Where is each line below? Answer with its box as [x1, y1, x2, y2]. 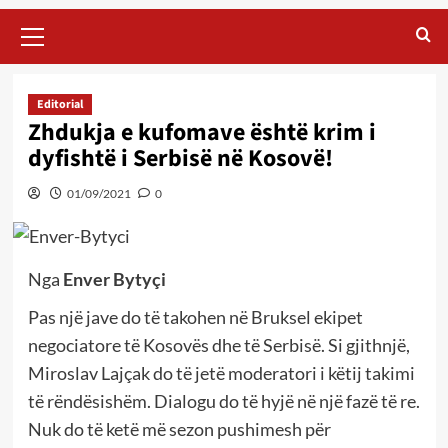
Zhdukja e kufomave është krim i [27, 114, 376, 150]
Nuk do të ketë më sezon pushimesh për [27, 417, 331, 440]
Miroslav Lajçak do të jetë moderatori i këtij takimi [27, 361, 415, 384]
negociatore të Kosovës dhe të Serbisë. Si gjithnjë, [27, 333, 410, 356]
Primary [35, 8, 83, 29]
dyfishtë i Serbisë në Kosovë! [27, 140, 333, 176]
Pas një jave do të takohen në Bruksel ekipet [27, 305, 363, 328]
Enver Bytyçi [62, 267, 166, 290]
